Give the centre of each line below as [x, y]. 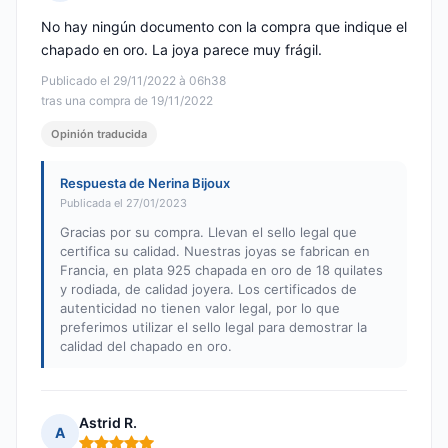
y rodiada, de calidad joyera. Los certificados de [208, 289]
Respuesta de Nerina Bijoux [145, 183]
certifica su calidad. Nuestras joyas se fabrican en [215, 251]
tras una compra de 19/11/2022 [127, 101]
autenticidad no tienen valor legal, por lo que [200, 308]
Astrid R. [108, 423]
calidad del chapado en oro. [146, 346]
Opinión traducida [99, 134]
